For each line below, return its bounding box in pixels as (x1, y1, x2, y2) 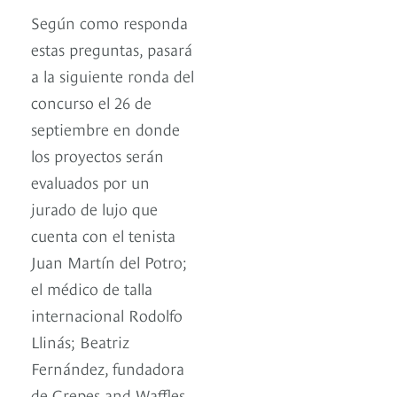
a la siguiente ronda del (31, 64, 194, 87)
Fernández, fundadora (31, 356, 184, 379)
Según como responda (31, 11, 188, 34)
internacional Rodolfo (31, 303, 183, 326)
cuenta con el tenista (31, 223, 175, 246)
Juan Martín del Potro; (31, 250, 187, 273)
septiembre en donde (31, 117, 180, 140)
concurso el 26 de (31, 90, 152, 113)
